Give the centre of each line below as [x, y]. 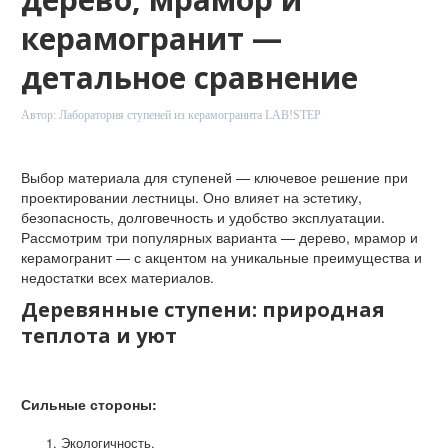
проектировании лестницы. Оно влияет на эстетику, [191, 197]
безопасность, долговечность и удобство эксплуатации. [203, 217]
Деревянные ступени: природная [203, 309]
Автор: [40, 115]
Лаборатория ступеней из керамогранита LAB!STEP [190, 115]
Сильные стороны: [91, 404]
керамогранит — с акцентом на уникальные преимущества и [221, 257]
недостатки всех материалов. [119, 277]
